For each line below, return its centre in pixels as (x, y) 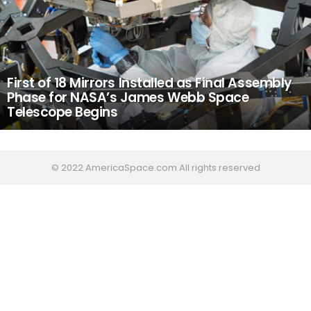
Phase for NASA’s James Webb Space (128, 98)
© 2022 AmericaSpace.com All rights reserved (155, 168)
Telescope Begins (62, 112)
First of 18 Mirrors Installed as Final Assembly (150, 83)
